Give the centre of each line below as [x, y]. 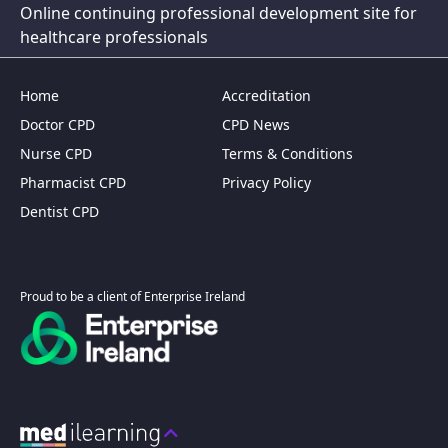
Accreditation [266, 96]
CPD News [256, 125]
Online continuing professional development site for [218, 13]
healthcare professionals [114, 37]
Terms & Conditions [287, 154]
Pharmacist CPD [73, 183]
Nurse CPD [56, 154]
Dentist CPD [59, 212]
